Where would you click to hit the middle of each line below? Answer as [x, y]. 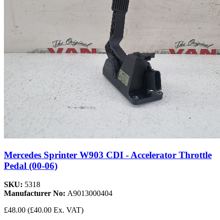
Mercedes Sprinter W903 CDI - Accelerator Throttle [108, 155]
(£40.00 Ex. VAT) [55, 210]
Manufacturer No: [36, 193]
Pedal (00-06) [31, 165]
